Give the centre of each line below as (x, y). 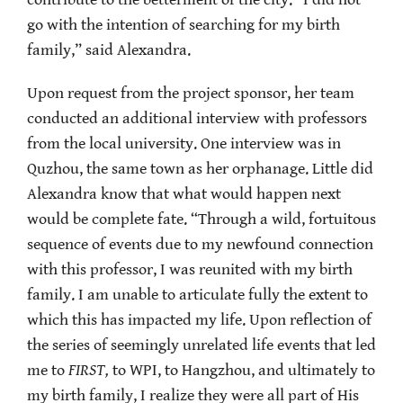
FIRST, (90, 371)
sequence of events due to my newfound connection (200, 245)
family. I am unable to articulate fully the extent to (197, 296)
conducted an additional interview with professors (197, 119)
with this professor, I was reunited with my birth (190, 270)
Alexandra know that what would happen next (184, 195)
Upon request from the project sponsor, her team (191, 94)
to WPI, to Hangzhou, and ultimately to (244, 371)
